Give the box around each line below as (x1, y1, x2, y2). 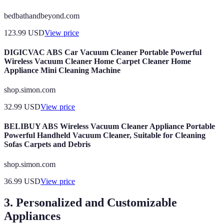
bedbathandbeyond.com (4, 11, 79, 20)
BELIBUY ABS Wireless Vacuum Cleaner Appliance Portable (4, 122, 215, 131)
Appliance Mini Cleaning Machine (4, 65, 120, 74)
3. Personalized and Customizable (4, 195, 177, 209)
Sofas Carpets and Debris (4, 140, 90, 149)
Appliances (4, 209, 60, 222)
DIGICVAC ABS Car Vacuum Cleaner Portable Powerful (4, 47, 201, 56)
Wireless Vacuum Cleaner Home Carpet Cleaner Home (4, 56, 191, 65)
